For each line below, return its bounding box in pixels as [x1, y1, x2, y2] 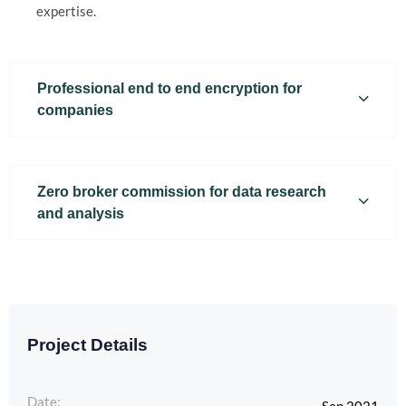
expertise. [36, 3, 96, 20]
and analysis [37, 205, 124, 221]
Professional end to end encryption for [37, 81, 302, 97]
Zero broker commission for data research [37, 183, 326, 199]
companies [37, 102, 113, 119]
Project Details [27, 335, 148, 355]
